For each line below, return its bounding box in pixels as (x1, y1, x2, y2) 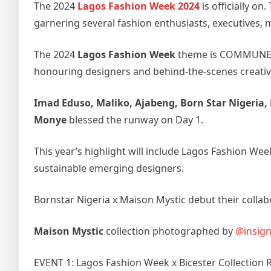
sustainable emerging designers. (34, 162, 184, 175)
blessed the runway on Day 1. (67, 113, 203, 127)
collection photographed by (103, 224, 235, 238)
